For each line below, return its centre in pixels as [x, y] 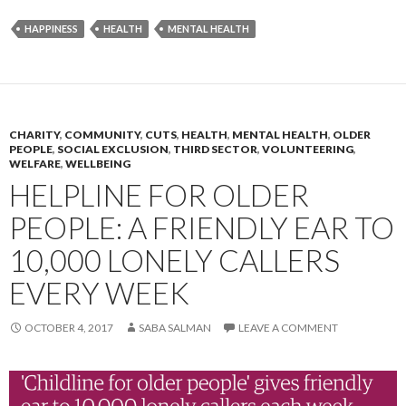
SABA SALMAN [175, 328]
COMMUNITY [102, 135]
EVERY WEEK [99, 293]
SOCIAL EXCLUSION [113, 150]
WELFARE [35, 164]
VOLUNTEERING [308, 150]
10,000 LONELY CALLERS [174, 261]
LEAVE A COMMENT [288, 328]
